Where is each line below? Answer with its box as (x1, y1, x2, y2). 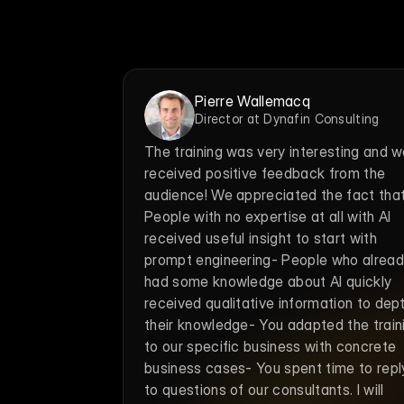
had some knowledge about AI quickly (144, 272, 392, 290)
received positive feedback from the (144, 164, 386, 182)
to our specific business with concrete (144, 337, 397, 355)
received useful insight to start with (144, 229, 377, 247)
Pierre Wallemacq (195, 92, 311, 110)
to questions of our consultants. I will (144, 381, 384, 399)
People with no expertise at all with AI (144, 207, 391, 225)
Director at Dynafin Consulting (195, 111, 380, 126)
